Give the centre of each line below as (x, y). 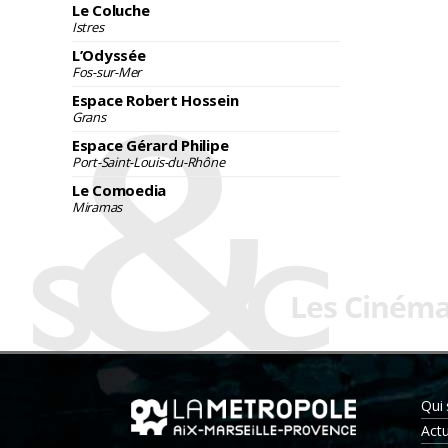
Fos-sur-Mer (107, 72)
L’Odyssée (109, 55)
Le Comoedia (119, 190)
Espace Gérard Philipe (150, 145)
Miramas (97, 207)
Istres (88, 27)
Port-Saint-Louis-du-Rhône (148, 162)
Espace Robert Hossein (155, 100)
